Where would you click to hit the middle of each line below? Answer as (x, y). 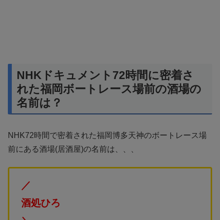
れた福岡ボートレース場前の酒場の (109, 89)
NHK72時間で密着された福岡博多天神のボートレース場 (107, 136)
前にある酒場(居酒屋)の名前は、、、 (73, 149)
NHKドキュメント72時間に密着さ (105, 75)
